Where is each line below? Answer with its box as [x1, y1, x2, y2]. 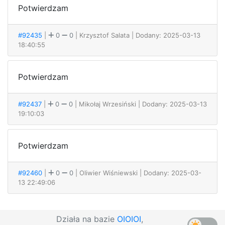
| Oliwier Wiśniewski [75, 169, 140, 177]
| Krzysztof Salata [75, 31, 132, 39]
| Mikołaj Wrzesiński [75, 100, 138, 108]
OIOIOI [117, 214, 141, 224]
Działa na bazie [56, 214, 117, 224]
